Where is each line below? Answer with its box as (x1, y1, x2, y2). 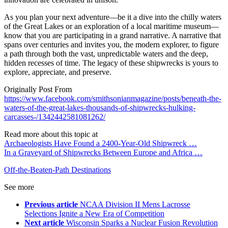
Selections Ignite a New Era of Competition (24, 209, 164, 218)
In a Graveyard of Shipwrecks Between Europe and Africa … (4, 148, 203, 157)
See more (4, 183, 34, 192)
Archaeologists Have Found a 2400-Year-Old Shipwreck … (4, 139, 197, 148)
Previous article (24, 200, 78, 209)
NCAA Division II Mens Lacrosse (80, 200, 190, 209)
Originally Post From (4, 85, 72, 94)
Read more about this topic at (4, 130, 98, 139)
